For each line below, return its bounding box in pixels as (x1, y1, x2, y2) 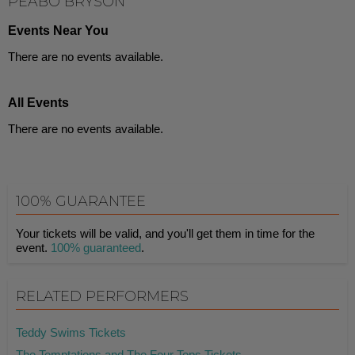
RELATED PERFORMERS (16, 288, 189, 305)
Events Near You (8, 24, 109, 37)
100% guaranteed (51, 241, 141, 254)
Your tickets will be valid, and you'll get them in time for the (16, 227, 315, 240)
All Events (8, 96, 69, 109)
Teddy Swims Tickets (16, 326, 126, 339)
